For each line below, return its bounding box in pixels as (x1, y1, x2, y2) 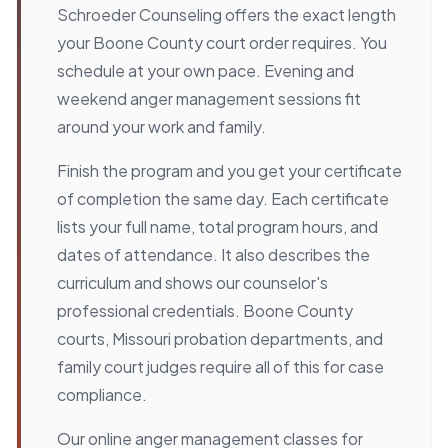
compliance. (57, 383, 147, 405)
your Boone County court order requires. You (57, 31, 387, 53)
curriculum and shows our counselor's (57, 271, 328, 293)
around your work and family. (57, 115, 266, 137)
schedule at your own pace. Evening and (57, 59, 354, 81)
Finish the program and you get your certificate (57, 159, 402, 181)
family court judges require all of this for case (57, 355, 384, 377)
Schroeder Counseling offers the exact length (57, 3, 396, 25)
